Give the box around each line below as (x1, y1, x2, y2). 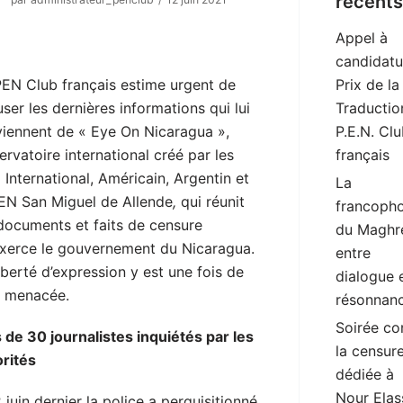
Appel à (336, 29, 388, 48)
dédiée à (336, 365, 394, 384)
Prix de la (336, 76, 399, 94)
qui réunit (176, 193, 245, 211)
